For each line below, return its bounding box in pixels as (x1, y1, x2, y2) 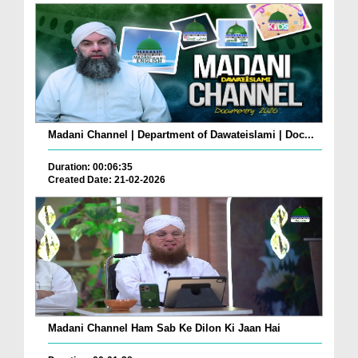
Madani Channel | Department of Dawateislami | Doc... (48, 128, 314, 141)
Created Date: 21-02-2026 (48, 173, 165, 185)
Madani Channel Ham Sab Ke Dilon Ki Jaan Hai (48, 322, 280, 335)
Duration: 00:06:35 (48, 161, 133, 173)
